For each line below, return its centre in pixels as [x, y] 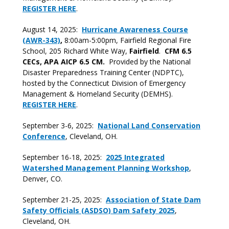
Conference [44, 136]
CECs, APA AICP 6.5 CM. [66, 62]
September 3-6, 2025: [60, 125]
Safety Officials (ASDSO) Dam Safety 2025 [99, 210]
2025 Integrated [135, 157]
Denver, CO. [42, 179]
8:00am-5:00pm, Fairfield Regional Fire [127, 40]
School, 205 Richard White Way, [76, 51]
